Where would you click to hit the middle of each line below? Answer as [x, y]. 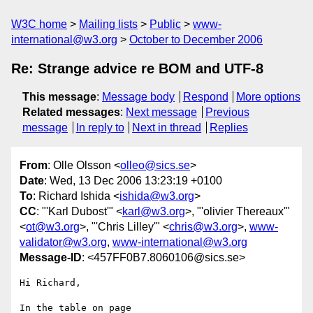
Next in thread [167, 128]
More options [269, 97]
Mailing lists [108, 24]
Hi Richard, [50, 283]
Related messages [71, 112]
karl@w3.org [154, 212]
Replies [228, 128]
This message [59, 97]
